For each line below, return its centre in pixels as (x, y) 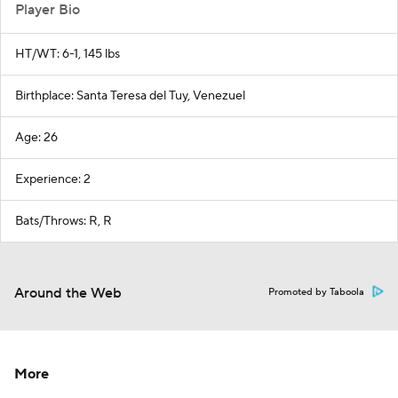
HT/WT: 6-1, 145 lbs (68, 54)
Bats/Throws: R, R (64, 221)
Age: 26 (36, 137)
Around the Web (68, 293)
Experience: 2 (53, 179)
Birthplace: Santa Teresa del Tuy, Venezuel (130, 96)
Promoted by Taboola (316, 292)
